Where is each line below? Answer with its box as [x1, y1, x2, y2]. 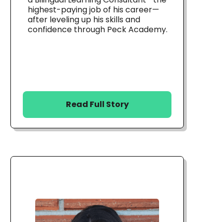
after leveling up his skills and [28, 13, 140, 25]
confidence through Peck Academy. [28, 23, 167, 35]
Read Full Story [65, 99, 129, 110]
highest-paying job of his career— [28, 3, 159, 15]
